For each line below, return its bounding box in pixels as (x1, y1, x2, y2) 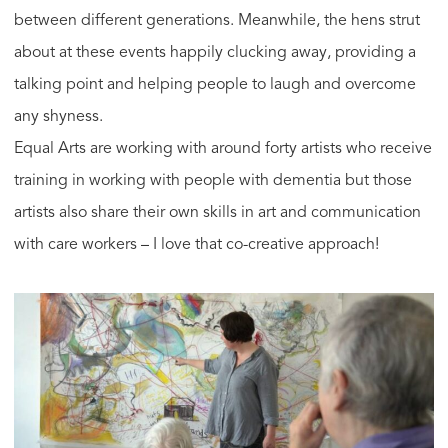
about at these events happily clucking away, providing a (14, 45, 416, 62)
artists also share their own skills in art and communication (14, 205, 421, 222)
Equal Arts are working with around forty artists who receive (14, 141, 432, 158)
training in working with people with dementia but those (14, 173, 412, 190)
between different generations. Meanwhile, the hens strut (14, 13, 420, 30)
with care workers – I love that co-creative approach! (14, 237, 379, 254)
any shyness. (14, 109, 103, 126)
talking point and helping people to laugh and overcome (14, 77, 416, 94)
